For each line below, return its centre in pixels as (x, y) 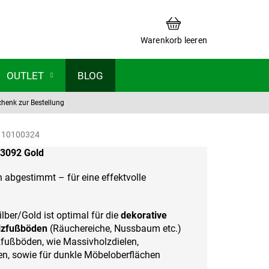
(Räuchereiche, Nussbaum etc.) (114, 229)
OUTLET (25, 75)
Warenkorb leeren (174, 40)
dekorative (144, 216)
